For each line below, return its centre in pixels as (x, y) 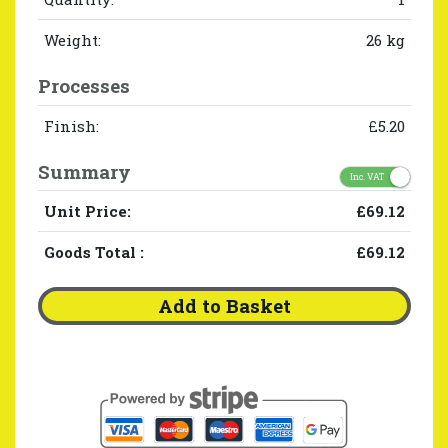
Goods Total (91, 252)
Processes (83, 86)
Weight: (72, 40)
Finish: (71, 125)
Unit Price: (87, 211)
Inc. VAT (367, 176)
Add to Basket (224, 305)
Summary (84, 171)
